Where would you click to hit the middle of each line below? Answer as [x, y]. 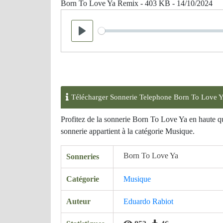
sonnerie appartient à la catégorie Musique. [128, 131]
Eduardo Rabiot [148, 201]
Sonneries [83, 157]
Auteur [78, 201]
